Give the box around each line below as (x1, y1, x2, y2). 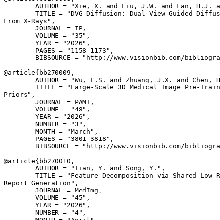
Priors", (4, 91, 35, 98)
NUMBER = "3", (4, 120, 86, 128)
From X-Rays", (4, 17, 55, 25)
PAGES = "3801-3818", (4, 135, 114, 142)
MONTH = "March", (4, 128, 98, 135)
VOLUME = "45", (4, 194, 90, 201)
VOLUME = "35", (4, 32, 90, 39)
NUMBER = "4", (4, 209, 86, 216)
